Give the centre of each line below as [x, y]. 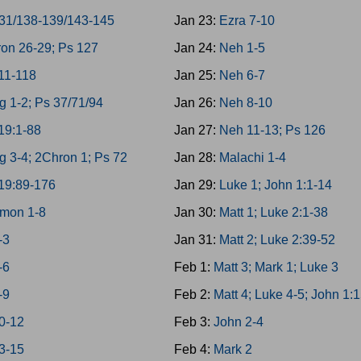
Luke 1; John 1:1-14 [275, 185]
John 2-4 [238, 322]
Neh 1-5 [242, 48]
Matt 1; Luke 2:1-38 [273, 212]
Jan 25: [196, 75]
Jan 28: [196, 158]
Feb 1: [193, 267]
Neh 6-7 [242, 75]
